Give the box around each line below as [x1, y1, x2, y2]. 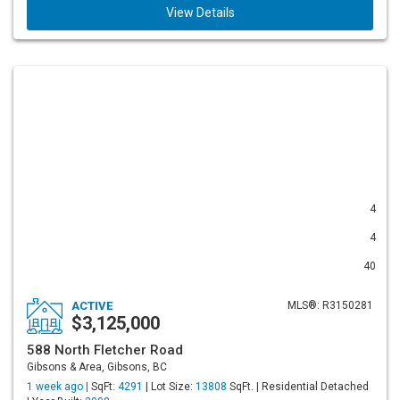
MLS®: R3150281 [287, 299, 373, 312]
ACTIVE [71, 299, 112, 312]
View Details [165, 5, 235, 20]
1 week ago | [27, 380, 91, 393]
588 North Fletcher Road [27, 342, 183, 358]
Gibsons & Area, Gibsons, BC [27, 361, 167, 373]
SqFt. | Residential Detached [227, 380, 369, 393]
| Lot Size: [143, 380, 196, 393]
